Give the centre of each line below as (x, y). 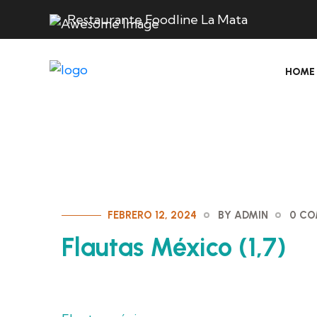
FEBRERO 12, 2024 (152, 215)
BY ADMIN (243, 215)
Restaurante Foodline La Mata (157, 19)
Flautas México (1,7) (174, 247)
